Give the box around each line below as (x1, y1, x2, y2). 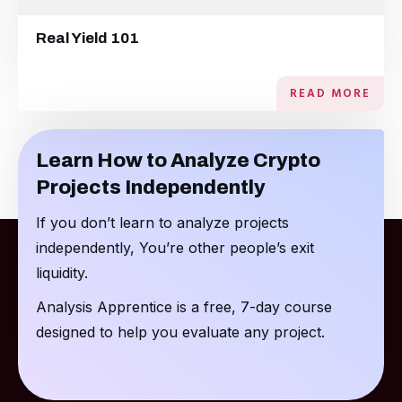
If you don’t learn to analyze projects (36, 214, 289, 232)
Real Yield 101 (36, 30, 139, 47)
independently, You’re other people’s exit (36, 239, 314, 257)
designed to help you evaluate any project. (36, 323, 325, 341)
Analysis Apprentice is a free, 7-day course (36, 298, 332, 316)
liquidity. (36, 264, 88, 282)
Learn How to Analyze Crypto (36, 150, 320, 171)
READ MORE (290, 84, 371, 103)
